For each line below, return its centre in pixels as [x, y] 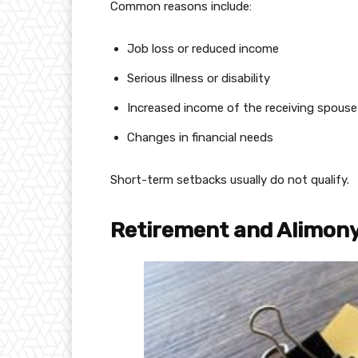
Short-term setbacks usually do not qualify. [230, 180]
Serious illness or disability [199, 79]
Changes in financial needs [200, 138]
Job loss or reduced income [203, 49]
